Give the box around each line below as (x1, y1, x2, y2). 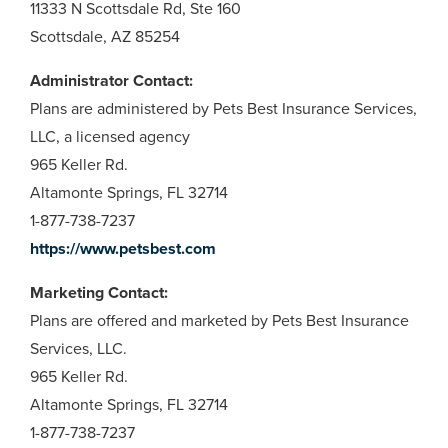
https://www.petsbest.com (30, 239, 216, 259)
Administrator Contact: (30, 71, 193, 91)
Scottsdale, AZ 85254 (30, 27, 180, 47)
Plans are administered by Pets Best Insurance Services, (30, 99, 417, 119)
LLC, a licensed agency (30, 127, 190, 147)
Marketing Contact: (30, 283, 168, 303)
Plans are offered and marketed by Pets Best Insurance (30, 311, 409, 331)
